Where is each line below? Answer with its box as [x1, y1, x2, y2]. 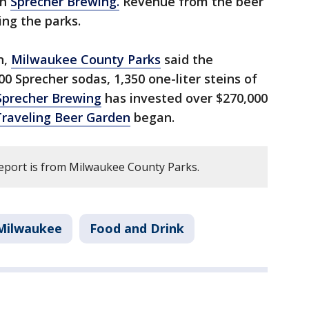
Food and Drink [90, 220, 184, 237]
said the [161, 51, 213, 68]
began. [130, 109, 175, 126]
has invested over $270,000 [101, 90, 268, 107]
